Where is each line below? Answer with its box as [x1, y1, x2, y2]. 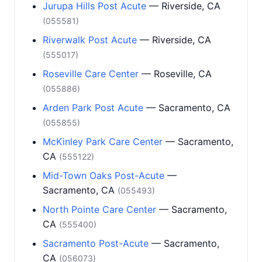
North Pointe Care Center [43, 204, 156, 215]
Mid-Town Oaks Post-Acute [43, 170, 164, 181]
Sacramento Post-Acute [43, 237, 149, 249]
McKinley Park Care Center [43, 136, 163, 147]
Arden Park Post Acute [43, 102, 143, 113]
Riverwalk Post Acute [43, 34, 137, 46]
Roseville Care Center [43, 68, 139, 80]
